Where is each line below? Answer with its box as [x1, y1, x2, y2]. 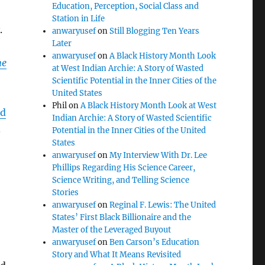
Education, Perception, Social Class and [52, 1, 199, 11]
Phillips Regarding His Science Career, [52, 163, 196, 173]
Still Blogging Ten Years [109, 26, 200, 36]
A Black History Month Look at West [80, 101, 217, 111]
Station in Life [52, 14, 105, 24]
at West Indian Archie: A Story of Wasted [52, 63, 204, 73]
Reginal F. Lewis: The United [109, 200, 216, 210]
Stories [52, 188, 79, 198]
